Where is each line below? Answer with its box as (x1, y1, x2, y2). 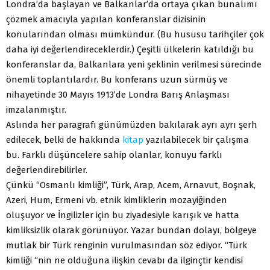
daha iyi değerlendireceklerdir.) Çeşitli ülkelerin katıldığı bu (6, 44, 254, 55)
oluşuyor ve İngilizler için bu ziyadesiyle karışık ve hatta (6, 210, 239, 221)
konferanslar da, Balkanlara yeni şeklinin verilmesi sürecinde (6, 59, 262, 71)
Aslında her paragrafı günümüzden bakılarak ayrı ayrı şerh (6, 119, 257, 131)
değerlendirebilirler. (6, 165, 87, 176)
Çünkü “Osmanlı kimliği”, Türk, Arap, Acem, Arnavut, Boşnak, (6, 180, 256, 191)
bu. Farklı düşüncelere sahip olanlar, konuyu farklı (6, 149, 222, 161)
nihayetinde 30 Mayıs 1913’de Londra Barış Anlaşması (6, 89, 230, 101)
